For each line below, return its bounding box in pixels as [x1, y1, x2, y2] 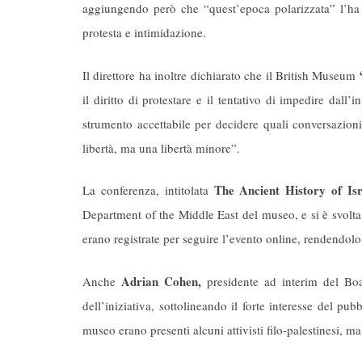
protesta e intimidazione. [82, 24, 206, 41]
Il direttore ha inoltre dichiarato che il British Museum [82, 66, 360, 83]
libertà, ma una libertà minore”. [82, 139, 240, 156]
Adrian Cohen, [116, 271, 201, 290]
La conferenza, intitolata [82, 182, 208, 199]
